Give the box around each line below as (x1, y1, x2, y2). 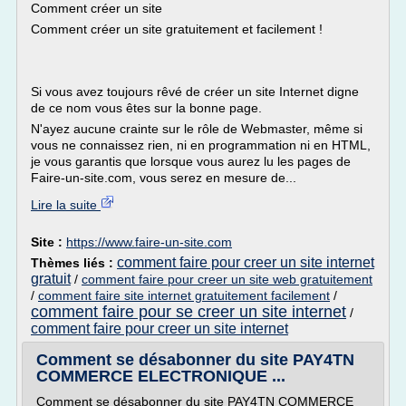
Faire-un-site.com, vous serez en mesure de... (31, 170, 296, 185)
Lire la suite (31, 198, 101, 212)
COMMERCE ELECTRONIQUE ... (36, 367, 285, 385)
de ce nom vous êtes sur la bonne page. (31, 101, 262, 115)
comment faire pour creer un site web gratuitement (82, 272, 372, 286)
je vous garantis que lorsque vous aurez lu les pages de (31, 154, 351, 169)
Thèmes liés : (31, 256, 117, 270)
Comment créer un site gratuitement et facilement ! (31, 22, 323, 36)
